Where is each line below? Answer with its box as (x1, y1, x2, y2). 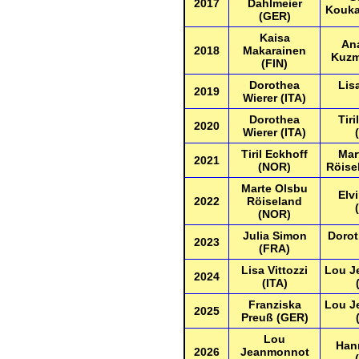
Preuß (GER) (240, 311, 309, 324)
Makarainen (243, 44, 306, 57)
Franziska (248, 298, 301, 311)
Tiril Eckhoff (241, 147, 308, 160)
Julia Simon (242, 229, 307, 242)
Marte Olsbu (241, 182, 308, 195)
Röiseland (247, 195, 302, 208)
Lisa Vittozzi (241, 264, 308, 276)
